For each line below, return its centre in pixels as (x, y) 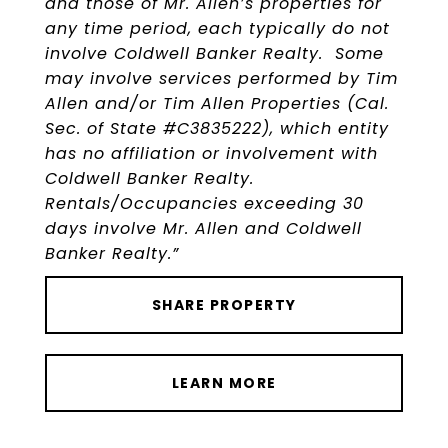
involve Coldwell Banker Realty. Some (214, 53)
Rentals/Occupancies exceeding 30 (204, 203)
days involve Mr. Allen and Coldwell (203, 228)
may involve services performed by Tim (221, 78)
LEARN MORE (224, 383)
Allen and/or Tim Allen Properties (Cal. (217, 103)
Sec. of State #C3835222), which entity (217, 128)
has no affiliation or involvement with (211, 153)
